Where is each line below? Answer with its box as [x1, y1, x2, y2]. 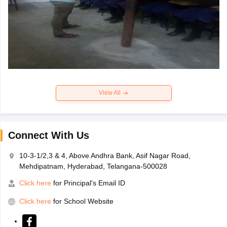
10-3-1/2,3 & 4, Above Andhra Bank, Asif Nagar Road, [19, 152, 191, 160]
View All [99, 89, 122, 97]
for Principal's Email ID [51, 179, 125, 187]
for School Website [53, 197, 113, 206]
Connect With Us [8, 130, 89, 141]
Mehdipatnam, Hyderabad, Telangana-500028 [19, 162, 167, 171]
